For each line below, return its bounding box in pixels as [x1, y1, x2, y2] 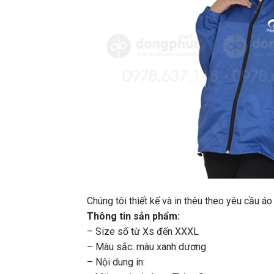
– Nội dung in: [87, 256, 145, 268]
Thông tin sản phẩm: [87, 210, 180, 223]
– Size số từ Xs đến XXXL [87, 226, 199, 238]
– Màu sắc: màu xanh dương [87, 241, 206, 253]
